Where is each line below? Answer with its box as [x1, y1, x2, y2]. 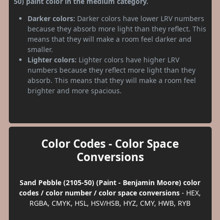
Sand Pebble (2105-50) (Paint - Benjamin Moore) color [20, 177, 200, 187]
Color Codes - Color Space [41, 136, 179, 151]
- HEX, [180, 188, 201, 197]
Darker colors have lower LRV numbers [75, 13, 204, 23]
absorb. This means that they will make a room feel [27, 75, 196, 85]
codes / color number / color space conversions [19, 188, 180, 197]
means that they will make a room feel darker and [27, 34, 192, 44]
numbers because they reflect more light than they [27, 65, 195, 75]
